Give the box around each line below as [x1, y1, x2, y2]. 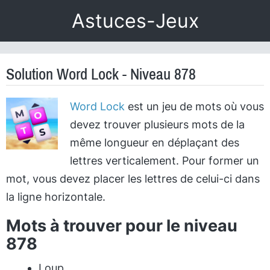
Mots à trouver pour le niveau [6, 216, 237, 236]
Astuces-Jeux [71, 9, 199, 33]
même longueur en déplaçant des [69, 136, 239, 149]
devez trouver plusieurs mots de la [69, 118, 245, 131]
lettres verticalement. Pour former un [69, 154, 259, 167]
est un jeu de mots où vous [124, 100, 264, 113]
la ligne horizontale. [6, 190, 105, 203]
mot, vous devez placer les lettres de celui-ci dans [6, 172, 260, 185]
